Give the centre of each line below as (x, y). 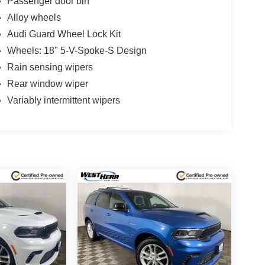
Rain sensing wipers (50, 67)
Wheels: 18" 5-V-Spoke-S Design (77, 50)
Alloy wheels (34, 17)
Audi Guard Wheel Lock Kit (64, 34)
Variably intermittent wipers (63, 100)
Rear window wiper (47, 83)
